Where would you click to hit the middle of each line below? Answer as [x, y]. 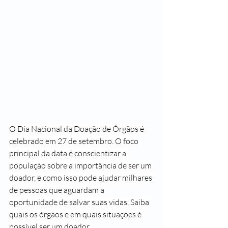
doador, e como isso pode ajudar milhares [81, 178]
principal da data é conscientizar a [68, 153]
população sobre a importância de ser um [81, 165]
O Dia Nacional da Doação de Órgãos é [77, 129]
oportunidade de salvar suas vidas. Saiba [80, 202]
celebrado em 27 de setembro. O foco [75, 141]
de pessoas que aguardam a [58, 190]
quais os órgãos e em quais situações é [76, 214]
